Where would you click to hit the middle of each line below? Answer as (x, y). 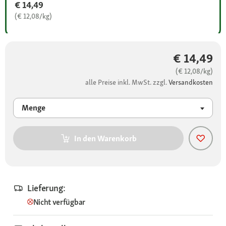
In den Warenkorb (105, 138)
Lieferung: (46, 188)
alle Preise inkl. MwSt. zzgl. (127, 82)
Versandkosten (191, 82)
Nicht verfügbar (59, 202)
